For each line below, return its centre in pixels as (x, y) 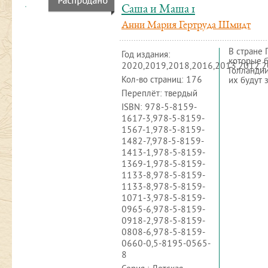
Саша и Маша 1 (158, 10)
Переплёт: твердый (159, 94)
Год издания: (146, 55)
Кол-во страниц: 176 (162, 80)
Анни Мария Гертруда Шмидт (186, 26)
